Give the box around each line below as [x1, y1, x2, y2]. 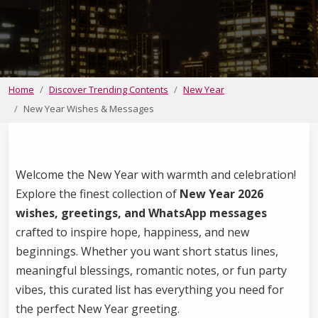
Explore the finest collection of [16, 186, 180, 202]
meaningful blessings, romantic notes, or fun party [16, 263, 287, 278]
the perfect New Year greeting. [16, 301, 180, 317]
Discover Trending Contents [49, 83, 168, 96]
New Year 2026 [180, 186, 263, 202]
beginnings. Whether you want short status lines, [16, 243, 278, 259]
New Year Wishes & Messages [23, 102, 154, 115]
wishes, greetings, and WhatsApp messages [16, 205, 267, 221]
